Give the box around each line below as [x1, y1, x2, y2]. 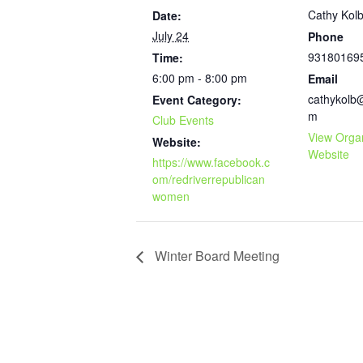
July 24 [152, 28, 189, 44]
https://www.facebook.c [152, 154, 270, 170]
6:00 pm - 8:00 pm [152, 70, 247, 86]
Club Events [152, 112, 214, 128]
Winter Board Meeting [152, 246, 280, 265]
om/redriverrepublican [152, 171, 265, 187]
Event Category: [152, 92, 241, 108]
